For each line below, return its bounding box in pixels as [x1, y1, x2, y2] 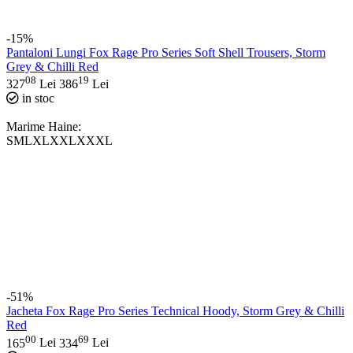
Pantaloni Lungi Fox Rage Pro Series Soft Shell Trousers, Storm [6, 46, 325, 60]
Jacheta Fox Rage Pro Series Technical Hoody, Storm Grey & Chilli [6, 304, 344, 318]
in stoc [22, 91, 54, 106]
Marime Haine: [6, 120, 81, 134]
